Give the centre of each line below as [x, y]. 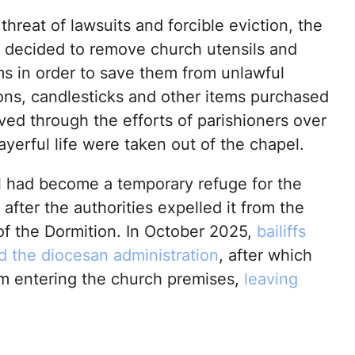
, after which [265, 256]
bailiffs [281, 232]
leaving [271, 279]
